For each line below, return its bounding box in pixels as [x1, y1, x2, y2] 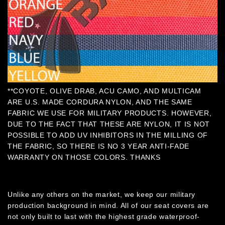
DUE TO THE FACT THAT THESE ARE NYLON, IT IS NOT [8, 120, 210, 128]
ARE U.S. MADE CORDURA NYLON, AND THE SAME [8, 97, 192, 106]
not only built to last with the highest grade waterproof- [8, 212, 200, 220]
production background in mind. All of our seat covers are [8, 201, 209, 209]
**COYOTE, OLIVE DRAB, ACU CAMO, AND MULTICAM [8, 86, 201, 95]
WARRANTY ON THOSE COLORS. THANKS [8, 153, 161, 161]
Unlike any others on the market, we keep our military [8, 190, 196, 198]
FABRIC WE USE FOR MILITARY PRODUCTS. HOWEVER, [8, 108, 212, 117]
